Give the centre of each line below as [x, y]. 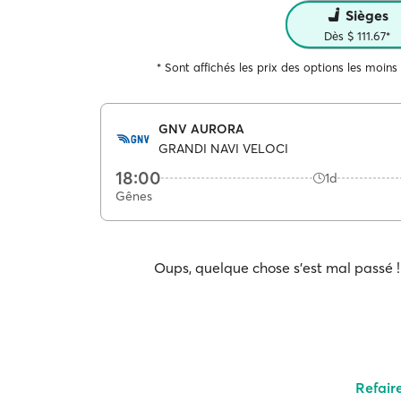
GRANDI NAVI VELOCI [223, 149]
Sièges [367, 15]
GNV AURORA [201, 128]
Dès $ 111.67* [357, 36]
